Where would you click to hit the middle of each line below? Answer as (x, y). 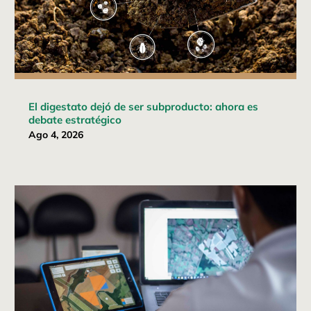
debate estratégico (75, 119)
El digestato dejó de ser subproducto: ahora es (144, 106)
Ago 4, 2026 (56, 134)
